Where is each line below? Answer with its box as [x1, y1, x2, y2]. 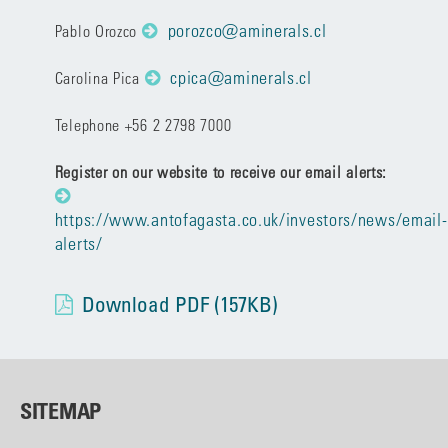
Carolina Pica [54, 68, 145, 87]
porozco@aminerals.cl [167, 20, 327, 41]
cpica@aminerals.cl [170, 67, 312, 88]
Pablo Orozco [54, 21, 142, 40]
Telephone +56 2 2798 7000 [54, 115, 232, 134]
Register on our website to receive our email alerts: [54, 162, 388, 181]
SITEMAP [20, 396, 102, 424]
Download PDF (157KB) [81, 291, 278, 317]
